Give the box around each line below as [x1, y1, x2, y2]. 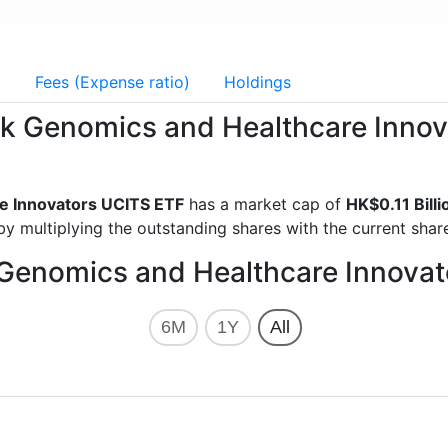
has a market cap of [184, 194, 346, 214]
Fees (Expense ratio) [35, 72, 190, 92]
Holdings [224, 72, 291, 92]
